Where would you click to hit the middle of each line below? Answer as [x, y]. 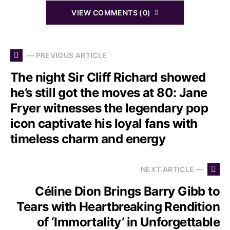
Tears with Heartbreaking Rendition [118, 206]
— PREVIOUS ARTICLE [67, 55]
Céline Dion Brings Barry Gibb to [127, 191]
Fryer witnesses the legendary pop [109, 108]
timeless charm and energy [88, 139]
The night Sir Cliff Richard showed [108, 77]
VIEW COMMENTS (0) [111, 12]
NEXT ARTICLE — [172, 169]
